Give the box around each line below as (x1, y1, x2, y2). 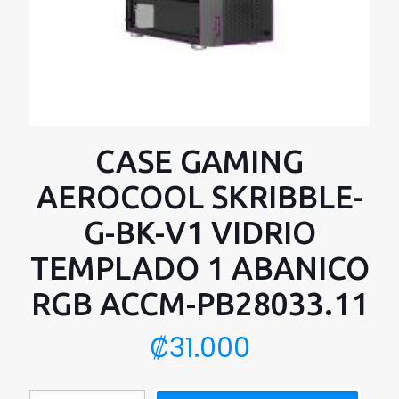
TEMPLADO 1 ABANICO (29, 250, 370, 286)
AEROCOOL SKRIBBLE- (36, 179, 363, 215)
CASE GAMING (95, 143, 304, 179)
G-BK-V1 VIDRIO (83, 215, 316, 250)
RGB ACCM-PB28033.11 (30, 286, 369, 322)
